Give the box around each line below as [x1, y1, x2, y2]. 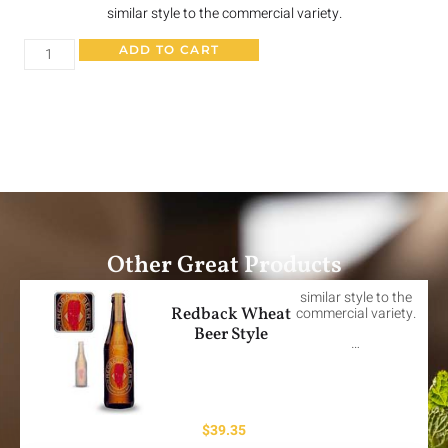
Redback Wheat [170, 302, 291, 326]
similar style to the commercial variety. [106, 2, 342, 24]
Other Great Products [106, 248, 342, 283]
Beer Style [193, 322, 268, 346]
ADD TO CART [118, 41, 220, 57]
